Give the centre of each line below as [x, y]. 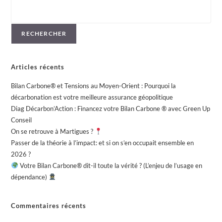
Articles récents [38, 67]
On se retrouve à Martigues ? [53, 132]
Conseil [22, 120]
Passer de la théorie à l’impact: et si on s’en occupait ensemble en [103, 143]
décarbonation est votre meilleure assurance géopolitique [92, 97]
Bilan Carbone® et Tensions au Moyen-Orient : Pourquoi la [94, 86]
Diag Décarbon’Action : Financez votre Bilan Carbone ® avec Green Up [111, 109]
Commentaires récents [49, 206]
